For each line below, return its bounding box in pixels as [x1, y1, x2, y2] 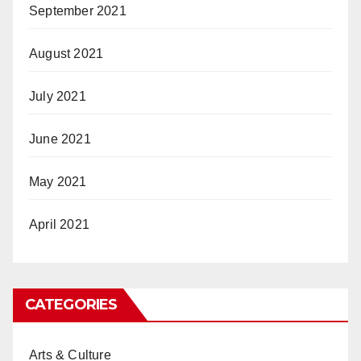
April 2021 [29, 217, 89, 231]
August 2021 [29, 46, 104, 60]
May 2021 [29, 174, 87, 189]
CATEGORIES [25, 295, 117, 313]
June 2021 [29, 131, 91, 146]
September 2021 [29, 3, 127, 18]
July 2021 [29, 89, 86, 103]
